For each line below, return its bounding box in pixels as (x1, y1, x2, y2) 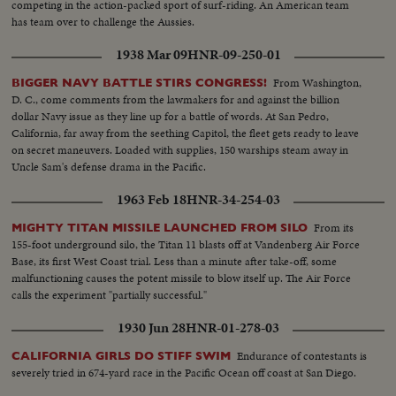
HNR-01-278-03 (185, 317, 279, 338)
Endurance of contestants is (237, 346, 368, 364)
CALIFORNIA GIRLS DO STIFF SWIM (11, 348, 232, 362)
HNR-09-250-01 (187, 44, 281, 65)
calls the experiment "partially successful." (11, 286, 208, 303)
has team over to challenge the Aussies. (11, 12, 195, 30)
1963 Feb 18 (116, 189, 187, 209)
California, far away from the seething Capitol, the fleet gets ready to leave (11, 124, 360, 141)
